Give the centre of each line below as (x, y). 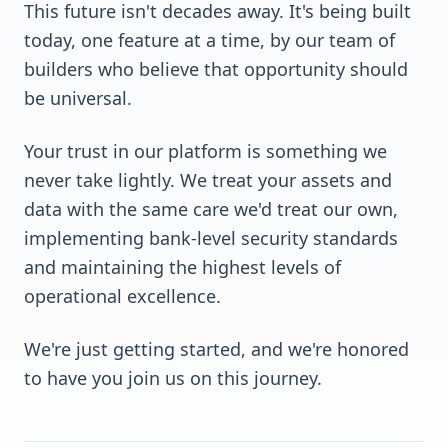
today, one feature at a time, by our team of (209, 40)
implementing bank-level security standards (211, 238)
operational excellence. (122, 296)
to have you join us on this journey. (173, 378)
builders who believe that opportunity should (216, 69)
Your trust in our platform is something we (205, 151)
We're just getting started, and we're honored (216, 349)
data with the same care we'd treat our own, (211, 209)
